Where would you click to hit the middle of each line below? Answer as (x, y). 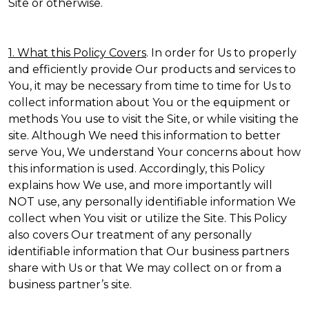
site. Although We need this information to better (144, 136)
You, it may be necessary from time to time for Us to (150, 86)
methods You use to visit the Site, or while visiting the (153, 119)
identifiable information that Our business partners (149, 251)
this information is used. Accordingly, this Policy (137, 169)
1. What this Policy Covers (77, 53)
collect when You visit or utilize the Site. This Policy (148, 218)
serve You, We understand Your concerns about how (154, 152)
